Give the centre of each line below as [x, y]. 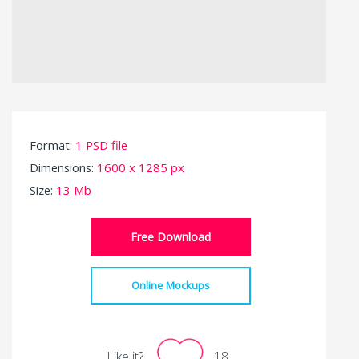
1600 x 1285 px [141, 167]
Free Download [171, 236]
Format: [52, 145]
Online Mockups [171, 285]
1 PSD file [101, 145]
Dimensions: [63, 167]
